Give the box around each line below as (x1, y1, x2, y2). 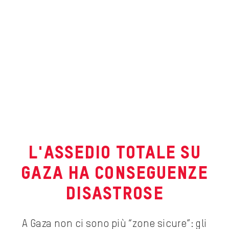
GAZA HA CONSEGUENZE (21, 165, 208, 184)
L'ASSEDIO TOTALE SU (28, 145, 201, 163)
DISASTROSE (65, 186, 164, 204)
